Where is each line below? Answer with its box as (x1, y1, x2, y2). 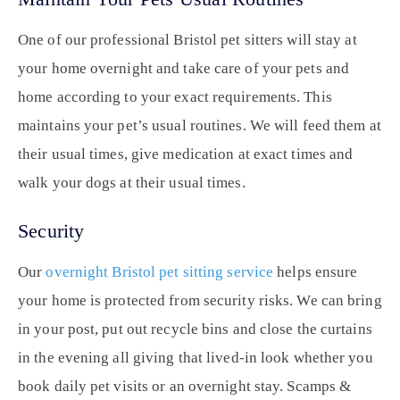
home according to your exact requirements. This (18, 88, 332, 106)
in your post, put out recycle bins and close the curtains (18, 321, 372, 338)
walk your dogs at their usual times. (18, 174, 246, 192)
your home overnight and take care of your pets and (18, 60, 350, 78)
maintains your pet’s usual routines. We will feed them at (18, 117, 381, 135)
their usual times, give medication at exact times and (18, 146, 354, 163)
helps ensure (273, 263, 358, 281)
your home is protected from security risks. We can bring (18, 292, 382, 310)
